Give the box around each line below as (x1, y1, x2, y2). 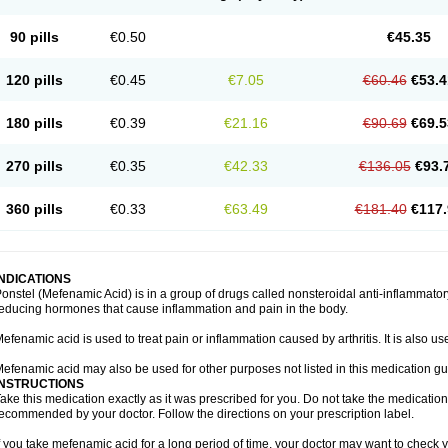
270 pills (5, 158, 63, 174)
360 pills (5, 201, 63, 217)
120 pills (5, 72, 63, 88)
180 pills (5, 115, 63, 131)
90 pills (9, 29, 59, 45)
